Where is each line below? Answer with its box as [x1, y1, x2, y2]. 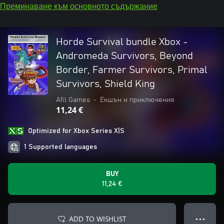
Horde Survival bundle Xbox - [56, 37, 188, 47]
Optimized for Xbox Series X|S [28, 127, 124, 134]
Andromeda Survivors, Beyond [56, 51, 193, 61]
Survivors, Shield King [56, 79, 155, 89]
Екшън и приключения [100, 96, 174, 103]
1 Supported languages [24, 143, 97, 150]
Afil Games [56, 96, 90, 103]
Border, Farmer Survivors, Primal [56, 65, 207, 75]
